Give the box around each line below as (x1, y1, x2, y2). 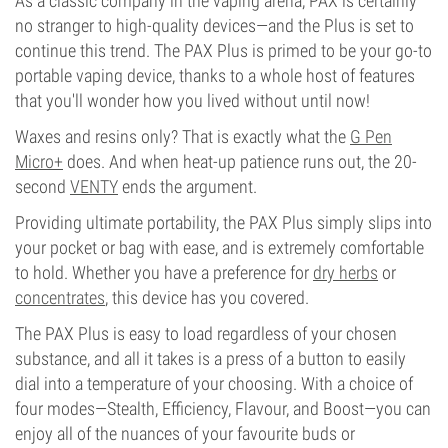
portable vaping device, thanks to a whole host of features (15, 65, 415, 86)
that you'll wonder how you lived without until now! (15, 90, 370, 111)
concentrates (15, 287, 105, 308)
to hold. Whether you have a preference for (15, 262, 313, 283)
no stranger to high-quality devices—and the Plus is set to (15, 15, 414, 36)
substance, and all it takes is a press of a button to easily (15, 348, 406, 369)
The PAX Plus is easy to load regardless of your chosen (15, 323, 397, 344)
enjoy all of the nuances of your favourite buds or (15, 423, 355, 444)
